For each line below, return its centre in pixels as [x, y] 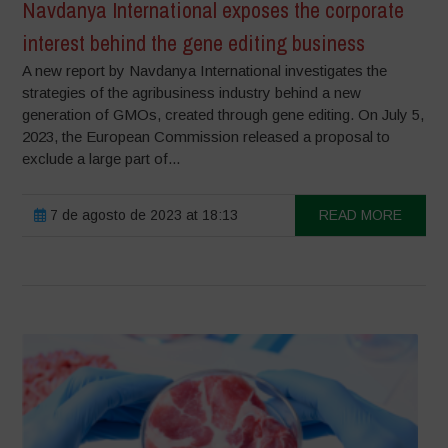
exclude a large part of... [101, 159]
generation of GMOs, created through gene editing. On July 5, [223, 115]
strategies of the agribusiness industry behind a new [192, 93]
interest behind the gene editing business [194, 43]
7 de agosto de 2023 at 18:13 [142, 215]
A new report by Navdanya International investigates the [205, 71]
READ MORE [360, 215]
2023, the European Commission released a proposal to [206, 137]
